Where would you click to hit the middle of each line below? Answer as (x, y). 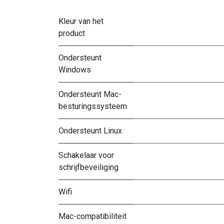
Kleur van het (81, 21)
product (72, 33)
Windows (75, 70)
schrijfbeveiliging (88, 167)
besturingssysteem (93, 106)
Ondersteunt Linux (90, 131)
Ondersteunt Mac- (90, 94)
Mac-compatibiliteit (92, 216)
